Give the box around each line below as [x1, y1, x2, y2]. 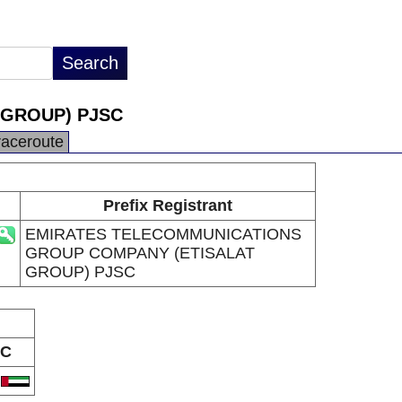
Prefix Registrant [102, 197, 232, 214]
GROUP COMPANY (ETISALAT [24, 244, 255, 262]
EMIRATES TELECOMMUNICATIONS [24, 225, 301, 243]
